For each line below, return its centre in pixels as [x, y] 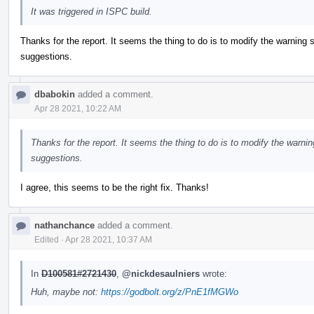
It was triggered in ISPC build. [91, 11]
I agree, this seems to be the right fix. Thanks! [115, 187]
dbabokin [55, 94]
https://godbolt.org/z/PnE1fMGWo [170, 292]
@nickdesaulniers [161, 273]
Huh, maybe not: [66, 292]
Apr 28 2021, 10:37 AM [109, 239]
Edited [47, 239]
